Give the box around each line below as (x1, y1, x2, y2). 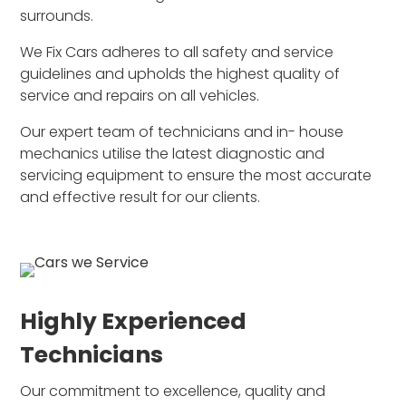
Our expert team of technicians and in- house (20, 121, 344, 142)
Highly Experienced (20, 304, 247, 337)
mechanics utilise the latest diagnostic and (20, 142, 325, 164)
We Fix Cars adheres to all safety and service (20, 41, 334, 63)
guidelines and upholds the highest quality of (20, 63, 341, 84)
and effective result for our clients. (20, 186, 261, 208)
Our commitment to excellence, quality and (20, 380, 326, 401)
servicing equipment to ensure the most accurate (20, 164, 372, 186)
